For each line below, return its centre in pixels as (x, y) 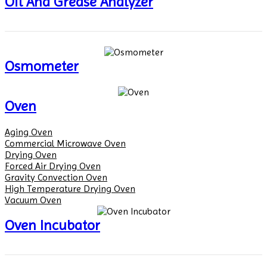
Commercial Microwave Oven (65, 143)
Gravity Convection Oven (56, 177)
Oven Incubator (52, 225)
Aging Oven (29, 132)
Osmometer (42, 66)
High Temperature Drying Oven (70, 188)
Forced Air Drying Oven (53, 166)
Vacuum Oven (33, 200)
